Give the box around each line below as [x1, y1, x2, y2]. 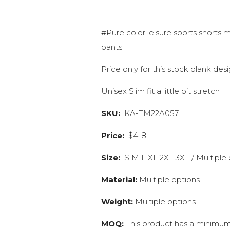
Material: [101, 175, 140, 184]
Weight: [101, 197, 133, 206]
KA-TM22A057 [122, 108, 179, 118]
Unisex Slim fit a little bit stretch [101, 86, 220, 96]
